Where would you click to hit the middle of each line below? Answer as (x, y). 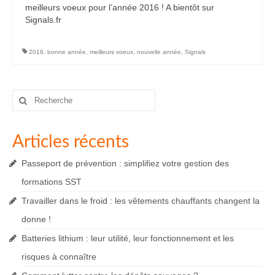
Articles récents (71, 142)
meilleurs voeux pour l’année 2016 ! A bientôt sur (120, 8)
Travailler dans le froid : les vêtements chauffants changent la (141, 201)
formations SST (52, 182)
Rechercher (36, 95)
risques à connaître (59, 257)
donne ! (36, 219)
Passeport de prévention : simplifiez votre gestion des (125, 164)
